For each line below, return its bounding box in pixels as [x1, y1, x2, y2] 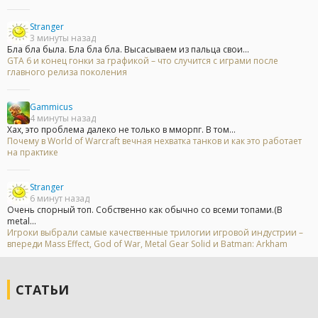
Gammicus [30, 101, 72, 114]
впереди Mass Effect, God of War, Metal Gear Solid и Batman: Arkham [7, 238, 287, 251]
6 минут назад [30, 192, 89, 205]
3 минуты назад [30, 32, 96, 45]
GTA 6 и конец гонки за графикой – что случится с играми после [7, 55, 278, 67]
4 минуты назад [30, 112, 96, 125]
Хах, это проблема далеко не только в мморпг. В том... [7, 124, 236, 136]
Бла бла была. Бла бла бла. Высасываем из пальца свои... [7, 43, 249, 56]
